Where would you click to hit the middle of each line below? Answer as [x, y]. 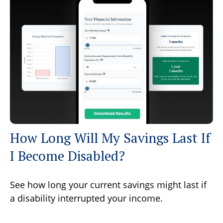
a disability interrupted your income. [86, 198]
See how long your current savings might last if [108, 185]
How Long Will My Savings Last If [110, 138]
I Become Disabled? [67, 156]
